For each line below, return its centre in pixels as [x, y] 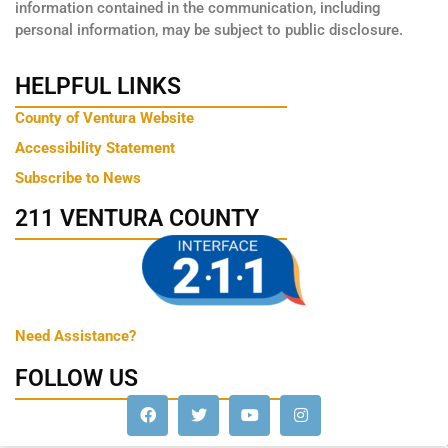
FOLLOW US [76, 379]
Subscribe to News [78, 177]
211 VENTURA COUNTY [137, 219]
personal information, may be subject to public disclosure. [209, 29]
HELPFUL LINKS [98, 86]
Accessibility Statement [95, 147]
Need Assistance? [75, 336]
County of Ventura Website [104, 117]
